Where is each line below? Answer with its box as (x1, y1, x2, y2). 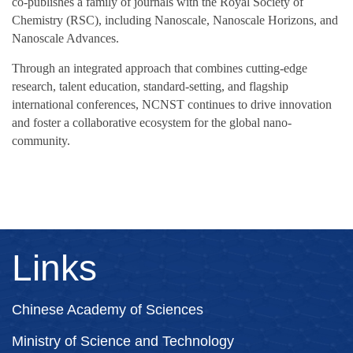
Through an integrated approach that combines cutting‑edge (12, 61, 307, 75)
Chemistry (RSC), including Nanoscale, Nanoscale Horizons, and (12, 13, 338, 27)
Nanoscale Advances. (12, 31, 119, 45)
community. (12, 133, 70, 147)
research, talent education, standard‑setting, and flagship (12, 79, 288, 93)
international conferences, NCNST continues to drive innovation (12, 97, 332, 111)
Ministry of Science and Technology (12, 333, 234, 349)
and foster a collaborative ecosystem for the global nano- (12, 115, 292, 129)
